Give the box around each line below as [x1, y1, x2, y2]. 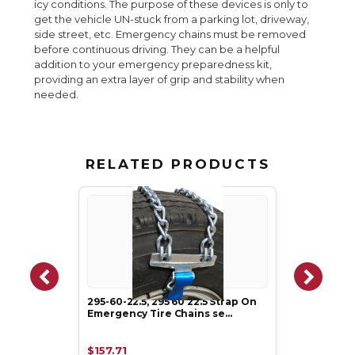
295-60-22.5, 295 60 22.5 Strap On [87, 296, 257, 308]
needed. [34, 88, 79, 101]
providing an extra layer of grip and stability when [34, 73, 285, 86]
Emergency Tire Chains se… [87, 307, 232, 320]
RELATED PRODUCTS [85, 156, 270, 173]
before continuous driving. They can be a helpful [34, 43, 281, 56]
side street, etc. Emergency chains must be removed [34, 28, 307, 41]
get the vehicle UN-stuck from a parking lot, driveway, [34, 13, 310, 26]
